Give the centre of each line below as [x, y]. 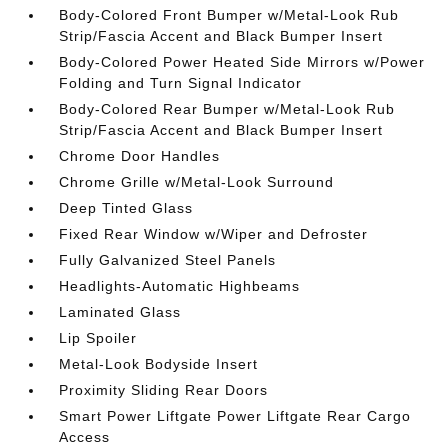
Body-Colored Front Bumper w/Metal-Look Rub [229, 15]
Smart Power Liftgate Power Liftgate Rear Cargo [235, 416]
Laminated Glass [120, 312]
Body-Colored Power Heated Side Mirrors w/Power [242, 62]
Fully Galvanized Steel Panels [168, 260]
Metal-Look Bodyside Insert [159, 364]
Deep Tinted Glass [126, 208]
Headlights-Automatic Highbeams [180, 286]
